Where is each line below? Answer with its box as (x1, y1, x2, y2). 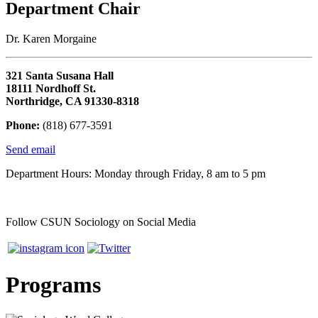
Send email (6, 143, 55, 155)
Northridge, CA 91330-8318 (6, 94, 139, 107)
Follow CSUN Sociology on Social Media (6, 215, 196, 228)
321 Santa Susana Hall (6, 69, 114, 82)
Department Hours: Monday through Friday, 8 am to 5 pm (6, 167, 265, 180)
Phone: (6, 119, 40, 131)
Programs (6, 272, 101, 298)
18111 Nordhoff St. (6, 82, 96, 94)
